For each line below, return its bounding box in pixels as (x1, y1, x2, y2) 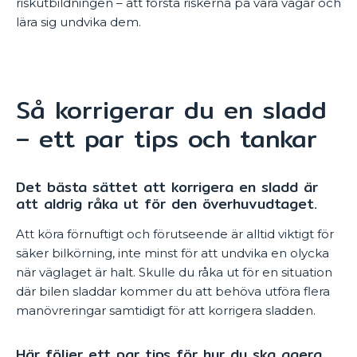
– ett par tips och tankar (16, 120, 317, 158)
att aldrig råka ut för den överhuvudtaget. (16, 193, 317, 214)
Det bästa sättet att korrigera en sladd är (16, 176, 318, 198)
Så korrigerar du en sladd (16, 91, 327, 129)
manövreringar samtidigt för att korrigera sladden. (16, 303, 316, 318)
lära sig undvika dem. (16, 14, 141, 29)
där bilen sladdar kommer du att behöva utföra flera (16, 284, 330, 299)
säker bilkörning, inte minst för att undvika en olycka (16, 245, 329, 261)
